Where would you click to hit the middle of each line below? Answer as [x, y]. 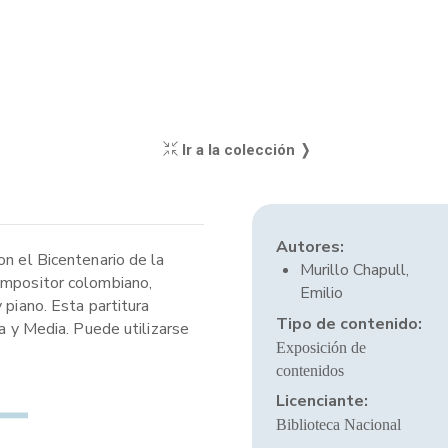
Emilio [321, 293]
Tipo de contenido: [348, 324]
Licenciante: [321, 401]
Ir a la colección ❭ [244, 150]
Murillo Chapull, [354, 270]
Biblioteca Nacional [338, 424]
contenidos [309, 370]
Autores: [309, 247]
